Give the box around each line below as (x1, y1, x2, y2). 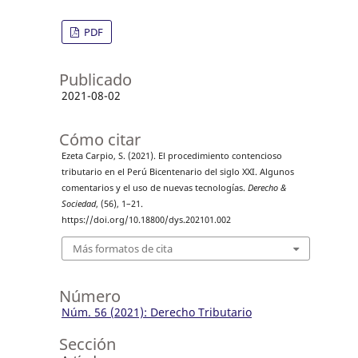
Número (58, 284, 121, 307)
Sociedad (61, 198, 96, 209)
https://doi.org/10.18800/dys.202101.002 (61, 214, 231, 225)
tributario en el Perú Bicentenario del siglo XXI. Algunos (61, 166, 294, 177)
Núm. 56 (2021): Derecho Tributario (61, 304, 252, 320)
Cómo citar (58, 129, 141, 150)
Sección (58, 332, 116, 355)
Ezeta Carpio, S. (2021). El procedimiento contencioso (61, 150, 282, 161)
